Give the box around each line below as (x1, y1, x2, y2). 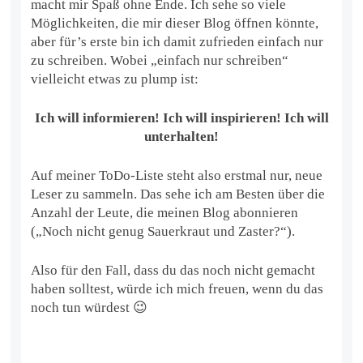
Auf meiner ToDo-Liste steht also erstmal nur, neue (31, 167, 323, 183)
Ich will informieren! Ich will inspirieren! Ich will (34, 109, 329, 126)
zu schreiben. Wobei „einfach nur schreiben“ (31, 52, 289, 68)
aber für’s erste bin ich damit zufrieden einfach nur (31, 33, 324, 49)
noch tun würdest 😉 (31, 299, 148, 315)
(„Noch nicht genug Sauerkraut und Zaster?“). (31, 223, 296, 239)
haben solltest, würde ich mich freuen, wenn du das (31, 280, 324, 297)
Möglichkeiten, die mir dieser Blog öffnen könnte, (31, 15, 319, 31)
